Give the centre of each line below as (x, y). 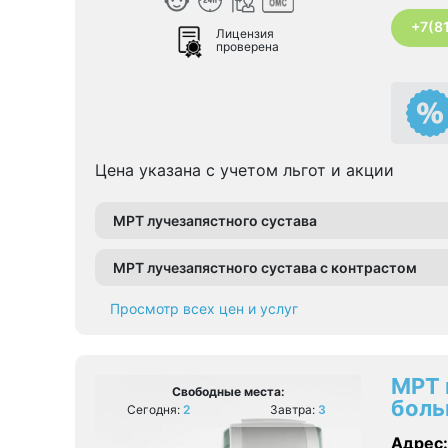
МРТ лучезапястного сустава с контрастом (265, 267)
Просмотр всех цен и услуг (204, 308)
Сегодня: (154, 409)
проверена (247, 46)
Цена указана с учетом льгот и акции (244, 169)
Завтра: (294, 409)
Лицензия (245, 33)
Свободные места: (228, 391)
